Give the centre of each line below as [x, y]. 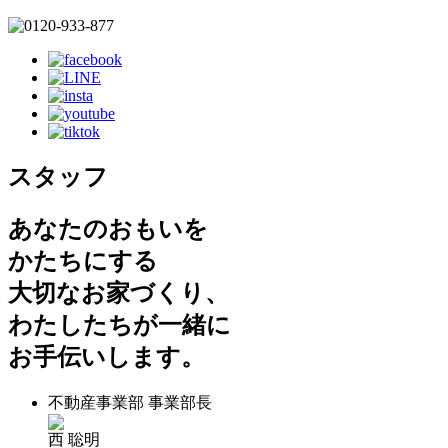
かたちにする [83, 260]
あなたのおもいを [108, 228]
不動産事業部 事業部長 [130, 402]
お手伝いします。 [106, 356]
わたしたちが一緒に [119, 324]
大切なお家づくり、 [118, 292]
